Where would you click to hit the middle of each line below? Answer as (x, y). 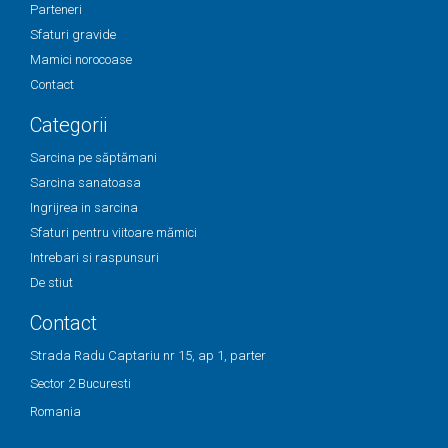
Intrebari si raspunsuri (94, 258)
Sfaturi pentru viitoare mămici (113, 233)
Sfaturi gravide (73, 35)
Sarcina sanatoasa (85, 183)
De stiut (51, 283)
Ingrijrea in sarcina (84, 208)
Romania (55, 412)
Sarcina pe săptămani (93, 158)
